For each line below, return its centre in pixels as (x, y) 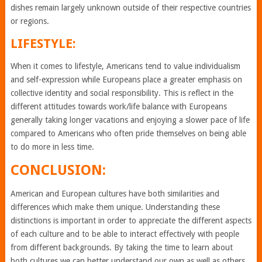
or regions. (30, 21)
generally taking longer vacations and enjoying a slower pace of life (130, 120)
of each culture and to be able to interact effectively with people (125, 234)
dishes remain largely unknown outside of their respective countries (130, 8)
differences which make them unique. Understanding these (115, 207)
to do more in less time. (52, 147)
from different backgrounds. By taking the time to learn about (121, 247)
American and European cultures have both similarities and (115, 194)
